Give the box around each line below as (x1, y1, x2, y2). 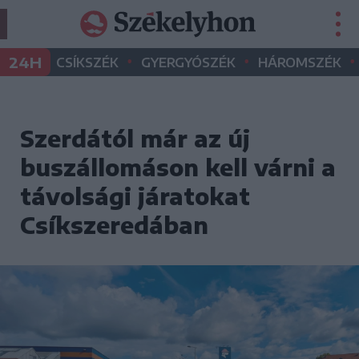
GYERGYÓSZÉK (141, 54, 236, 71)
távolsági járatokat (20, 182, 250, 210)
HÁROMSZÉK (258, 54, 341, 71)
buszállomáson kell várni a (20, 153, 336, 181)
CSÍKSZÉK (56, 54, 119, 71)
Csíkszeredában (20, 211, 208, 239)
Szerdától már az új (20, 124, 250, 152)
